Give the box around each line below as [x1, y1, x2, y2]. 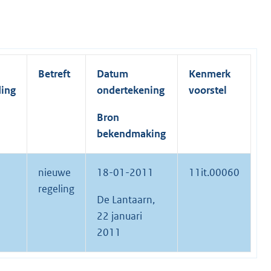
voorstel [189, 83, 227, 97]
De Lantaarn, [97, 193, 155, 207]
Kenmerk [189, 67, 230, 81]
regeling [38, 182, 74, 196]
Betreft [38, 67, 70, 81]
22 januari [97, 209, 142, 223]
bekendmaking [97, 127, 166, 141]
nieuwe [38, 166, 71, 180]
